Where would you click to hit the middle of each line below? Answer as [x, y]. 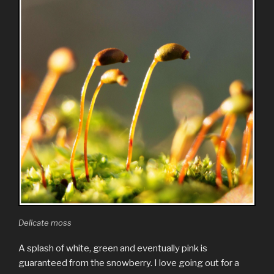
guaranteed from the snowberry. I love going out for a [129, 263]
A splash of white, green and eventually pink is [113, 249]
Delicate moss [45, 222]
